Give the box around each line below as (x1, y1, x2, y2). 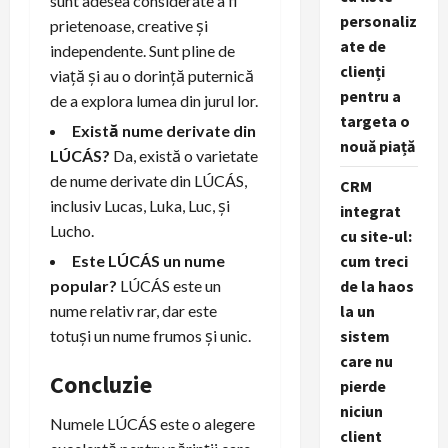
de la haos (339, 276, 414, 296)
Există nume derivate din (72, 120, 256, 140)
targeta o (339, 111, 410, 131)
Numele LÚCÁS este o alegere (50, 413, 255, 433)
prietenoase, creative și (50, 15, 208, 35)
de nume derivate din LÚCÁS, (50, 170, 247, 190)
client (339, 426, 382, 446)
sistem (339, 326, 390, 346)
